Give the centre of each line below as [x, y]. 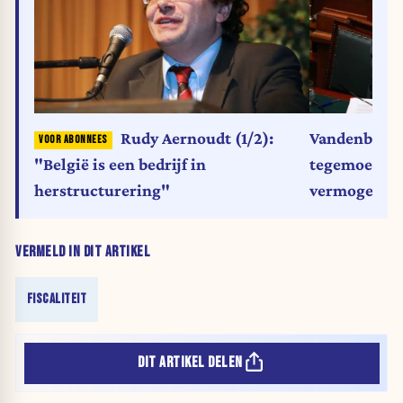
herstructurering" [102, 190]
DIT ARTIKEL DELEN [190, 363]
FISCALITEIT [57, 300]
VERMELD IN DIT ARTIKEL [83, 252]
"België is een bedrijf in [120, 164]
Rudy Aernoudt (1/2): [197, 138]
